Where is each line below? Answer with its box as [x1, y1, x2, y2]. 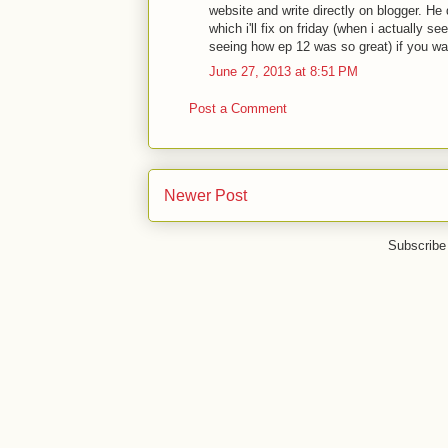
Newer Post [164, 186, 247, 204]
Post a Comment [189, 101, 287, 116]
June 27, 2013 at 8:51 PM [209, 63, 358, 79]
